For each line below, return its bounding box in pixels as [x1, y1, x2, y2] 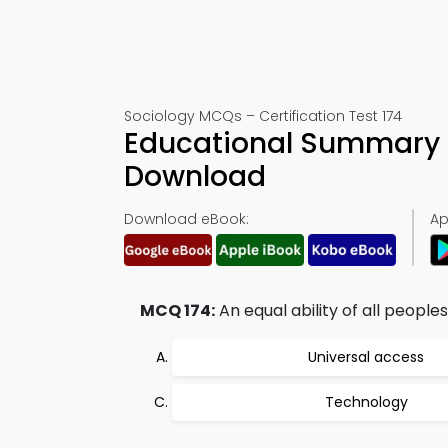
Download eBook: [124, 209, 249, 229]
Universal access [308, 347, 424, 367]
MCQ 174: [140, 299, 215, 322]
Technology [324, 392, 408, 412]
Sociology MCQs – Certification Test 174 [124, 106, 402, 126]
